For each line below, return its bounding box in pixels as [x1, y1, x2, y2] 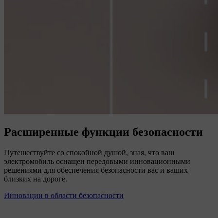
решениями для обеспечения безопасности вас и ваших [4, 165, 188, 174]
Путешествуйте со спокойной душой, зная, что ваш [4, 148, 174, 157]
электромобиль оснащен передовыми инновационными [4, 157, 190, 165]
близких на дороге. [4, 174, 67, 183]
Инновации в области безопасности [4, 191, 124, 200]
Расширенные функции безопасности [4, 125, 203, 138]
